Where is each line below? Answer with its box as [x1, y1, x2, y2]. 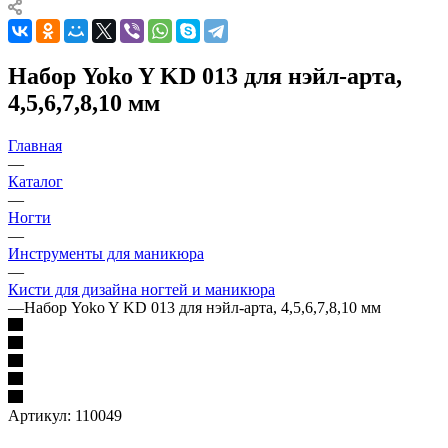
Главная [8, 136, 62, 154]
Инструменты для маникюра [8, 244, 204, 262]
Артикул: [8, 406, 71, 424]
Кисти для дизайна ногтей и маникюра [8, 280, 275, 298]
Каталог [8, 172, 63, 190]
